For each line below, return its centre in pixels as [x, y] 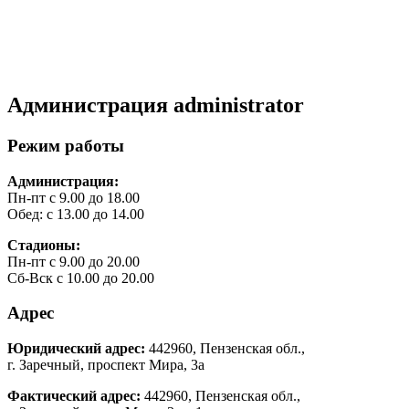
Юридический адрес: [76, 349]
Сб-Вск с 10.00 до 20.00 [81, 278]
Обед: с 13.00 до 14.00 [76, 214]
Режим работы [66, 145]
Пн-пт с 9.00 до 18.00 [73, 197]
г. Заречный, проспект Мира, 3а [106, 365]
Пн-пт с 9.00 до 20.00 [73, 261]
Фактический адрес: [74, 396]
